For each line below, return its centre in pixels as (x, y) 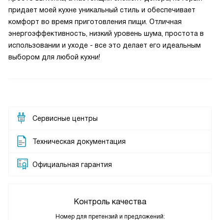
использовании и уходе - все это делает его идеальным (105, 45)
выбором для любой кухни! (54, 57)
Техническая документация (79, 141)
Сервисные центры (65, 118)
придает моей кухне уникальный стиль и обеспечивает (102, 10)
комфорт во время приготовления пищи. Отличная (95, 22)
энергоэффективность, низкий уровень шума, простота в (106, 33)
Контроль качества (110, 202)
